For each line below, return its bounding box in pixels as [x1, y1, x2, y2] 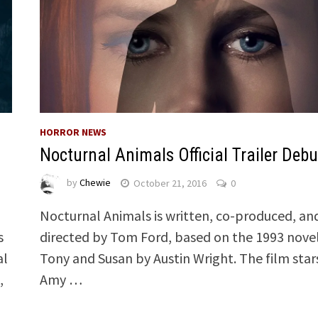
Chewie [79, 176, 111, 190]
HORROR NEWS [39, 126, 106, 139]
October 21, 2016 [133, 176, 207, 190]
